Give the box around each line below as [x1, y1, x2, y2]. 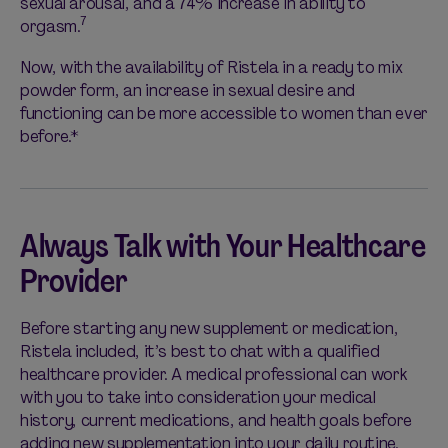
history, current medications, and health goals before [20, 408, 412, 433]
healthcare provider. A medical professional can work [20, 362, 408, 387]
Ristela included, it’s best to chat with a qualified [20, 339, 380, 364]
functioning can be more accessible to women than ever [20, 101, 428, 126]
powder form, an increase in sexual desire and [20, 78, 355, 103]
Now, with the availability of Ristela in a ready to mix [20, 55, 403, 80]
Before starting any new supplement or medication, [20, 316, 399, 341]
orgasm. [20, 14, 81, 39]
